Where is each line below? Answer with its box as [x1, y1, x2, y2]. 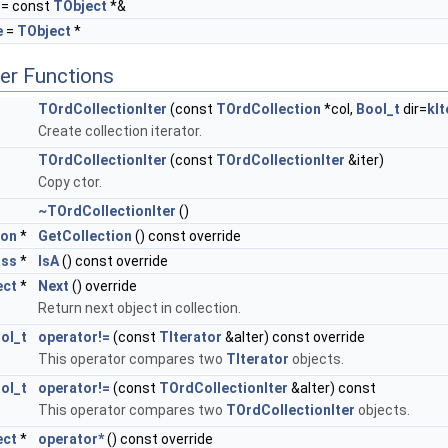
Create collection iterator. [38, 123, 202, 140]
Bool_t [356, 101, 400, 118]
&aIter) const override [222, 329, 365, 346]
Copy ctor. [38, 174, 102, 191]
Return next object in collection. [38, 300, 241, 317]
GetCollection [38, 228, 132, 245]
